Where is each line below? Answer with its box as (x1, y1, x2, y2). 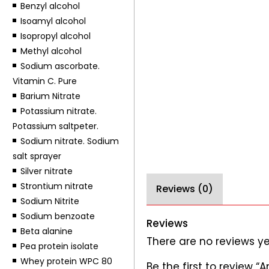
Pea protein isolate (20, 240, 98, 252)
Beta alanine (20, 225, 73, 237)
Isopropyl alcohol (20, 30, 91, 42)
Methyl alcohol (20, 45, 82, 57)
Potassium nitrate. (20, 105, 97, 117)
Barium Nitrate (20, 90, 80, 102)
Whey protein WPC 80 (20, 255, 112, 267)
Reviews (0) (156, 181, 213, 196)
